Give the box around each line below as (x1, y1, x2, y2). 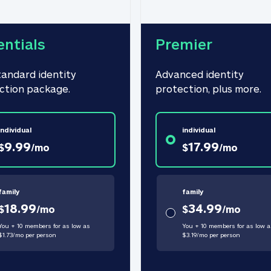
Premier (155, 35, 212, 53)
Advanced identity (155, 68, 244, 80)
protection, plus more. (155, 83, 261, 94)
